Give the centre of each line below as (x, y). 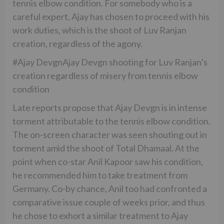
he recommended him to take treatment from (100, 175)
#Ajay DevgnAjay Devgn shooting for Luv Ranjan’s (110, 62)
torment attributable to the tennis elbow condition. (111, 121)
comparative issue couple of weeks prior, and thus (109, 202)
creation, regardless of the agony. (77, 43)
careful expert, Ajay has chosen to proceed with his (111, 16)
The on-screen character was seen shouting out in (110, 134)
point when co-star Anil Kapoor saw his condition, (108, 161)
